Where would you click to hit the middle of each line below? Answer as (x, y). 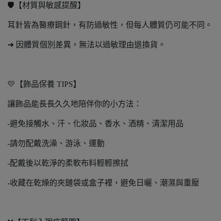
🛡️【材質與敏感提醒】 (46, 5)
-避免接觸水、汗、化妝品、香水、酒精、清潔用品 (95, 124)
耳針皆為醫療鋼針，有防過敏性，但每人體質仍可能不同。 (110, 25)
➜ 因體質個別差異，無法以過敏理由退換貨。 (87, 45)
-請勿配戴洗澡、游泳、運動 (56, 143)
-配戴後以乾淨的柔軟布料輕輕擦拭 (68, 163)
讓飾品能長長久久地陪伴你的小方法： (74, 104)
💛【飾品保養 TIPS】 (44, 84)
